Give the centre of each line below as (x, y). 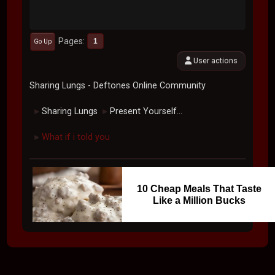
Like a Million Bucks (199, 201)
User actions (214, 61)
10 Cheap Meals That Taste (199, 189)
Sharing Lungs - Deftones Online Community (118, 86)
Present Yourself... (146, 112)
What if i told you (76, 137)
